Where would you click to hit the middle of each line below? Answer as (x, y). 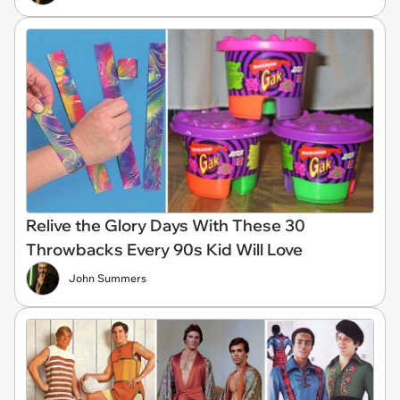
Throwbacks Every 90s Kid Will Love (164, 249)
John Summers (108, 278)
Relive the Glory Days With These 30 (166, 225)
